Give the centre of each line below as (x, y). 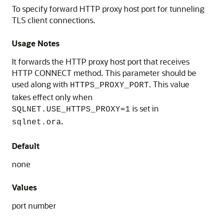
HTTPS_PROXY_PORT (110, 85)
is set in (145, 108)
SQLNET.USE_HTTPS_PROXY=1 (71, 110)
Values (24, 187)
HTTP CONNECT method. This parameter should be (104, 73)
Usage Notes (36, 43)
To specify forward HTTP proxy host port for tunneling (108, 9)
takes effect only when (52, 97)
